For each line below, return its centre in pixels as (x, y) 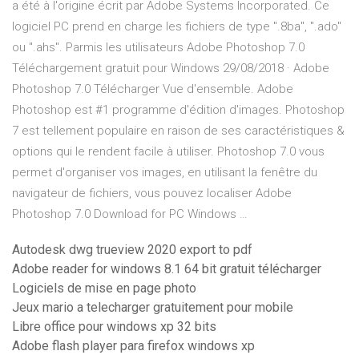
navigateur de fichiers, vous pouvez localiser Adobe (152, 194)
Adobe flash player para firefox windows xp (133, 346)
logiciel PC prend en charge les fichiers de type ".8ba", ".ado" (177, 27)
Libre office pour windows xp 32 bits (114, 327)
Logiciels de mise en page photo (104, 288)
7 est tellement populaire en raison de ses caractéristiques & (178, 131)
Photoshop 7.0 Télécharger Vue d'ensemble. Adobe (153, 89)
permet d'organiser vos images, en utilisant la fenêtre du (165, 173)
